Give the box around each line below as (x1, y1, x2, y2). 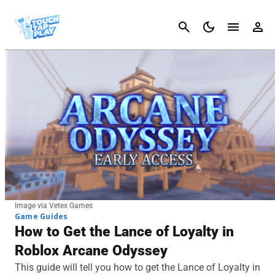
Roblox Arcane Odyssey (15, 242, 168, 259)
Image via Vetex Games (15, 201, 93, 210)
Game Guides (15, 211, 68, 222)
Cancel (240, 21, 270, 33)
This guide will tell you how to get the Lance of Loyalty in (15, 261, 260, 273)
